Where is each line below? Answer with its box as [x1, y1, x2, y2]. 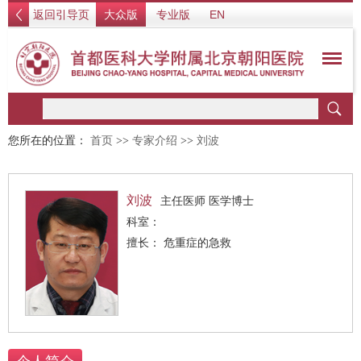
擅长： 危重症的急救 [164, 236, 231, 249]
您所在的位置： [8, 135, 90, 147]
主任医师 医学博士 [160, 194, 254, 207]
